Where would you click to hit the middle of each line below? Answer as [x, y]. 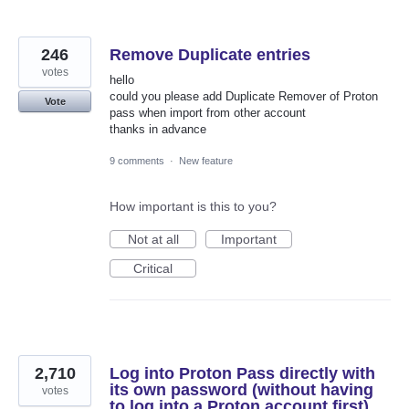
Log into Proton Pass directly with [242, 374]
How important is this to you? [193, 207]
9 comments [137, 161]
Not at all [153, 240]
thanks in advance [158, 129]
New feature [206, 161]
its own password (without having [241, 390]
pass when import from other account [208, 112]
